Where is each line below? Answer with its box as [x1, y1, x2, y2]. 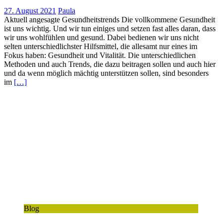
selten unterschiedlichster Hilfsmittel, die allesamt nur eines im [4, 42, 197, 51]
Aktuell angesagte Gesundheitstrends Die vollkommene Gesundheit [4, 15, 215, 24]
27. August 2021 [4, 6, 56, 15]
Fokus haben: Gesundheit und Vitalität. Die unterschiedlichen [4, 51, 196, 60]
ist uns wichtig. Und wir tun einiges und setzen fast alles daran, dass [4, 24, 216, 33]
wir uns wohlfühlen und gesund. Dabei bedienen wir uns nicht [4, 33, 199, 42]
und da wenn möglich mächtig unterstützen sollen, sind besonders [4, 69, 209, 78]
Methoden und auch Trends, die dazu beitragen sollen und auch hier [4, 60, 216, 69]
